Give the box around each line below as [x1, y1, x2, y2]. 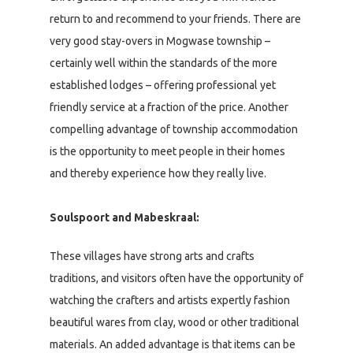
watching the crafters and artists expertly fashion [50, 293, 290, 307]
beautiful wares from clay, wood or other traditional [50, 315, 299, 329]
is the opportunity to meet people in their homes [50, 144, 285, 158]
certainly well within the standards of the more [50, 56, 277, 69]
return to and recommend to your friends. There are [50, 12, 301, 25]
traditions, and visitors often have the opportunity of [50, 271, 303, 284]
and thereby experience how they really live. [50, 166, 266, 180]
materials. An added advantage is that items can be [50, 337, 295, 351]
